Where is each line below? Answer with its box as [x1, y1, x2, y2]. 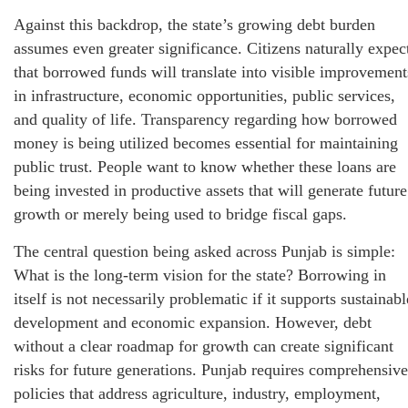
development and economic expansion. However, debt [14, 313, 372, 332]
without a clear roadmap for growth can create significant [14, 337, 393, 356]
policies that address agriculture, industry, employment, [14, 384, 381, 403]
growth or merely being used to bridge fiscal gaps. [14, 205, 347, 224]
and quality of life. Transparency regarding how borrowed [14, 110, 397, 129]
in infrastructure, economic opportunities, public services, [14, 87, 395, 106]
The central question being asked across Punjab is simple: [14, 242, 395, 261]
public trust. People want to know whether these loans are [14, 158, 396, 177]
